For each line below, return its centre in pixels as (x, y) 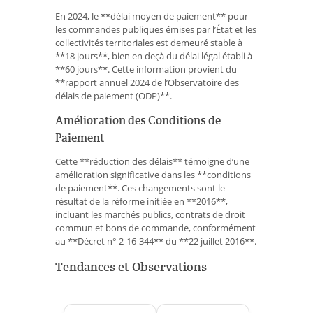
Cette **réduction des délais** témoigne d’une (152, 161)
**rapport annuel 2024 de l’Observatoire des (147, 82)
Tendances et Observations (131, 266)
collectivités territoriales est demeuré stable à (149, 42)
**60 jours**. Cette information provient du (146, 69)
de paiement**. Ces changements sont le (140, 188)
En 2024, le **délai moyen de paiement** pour (152, 16)
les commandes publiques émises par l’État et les (156, 29)
